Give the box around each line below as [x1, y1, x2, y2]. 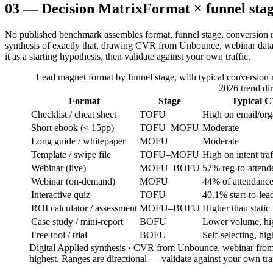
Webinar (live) [31, 162, 86, 173]
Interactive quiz [31, 189, 90, 200]
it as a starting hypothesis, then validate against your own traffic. [5, 51, 250, 62]
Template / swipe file [31, 149, 111, 160]
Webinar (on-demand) [31, 175, 115, 186]
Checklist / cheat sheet [31, 108, 116, 119]
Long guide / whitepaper [31, 135, 126, 146]
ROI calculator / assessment [31, 202, 137, 213]
